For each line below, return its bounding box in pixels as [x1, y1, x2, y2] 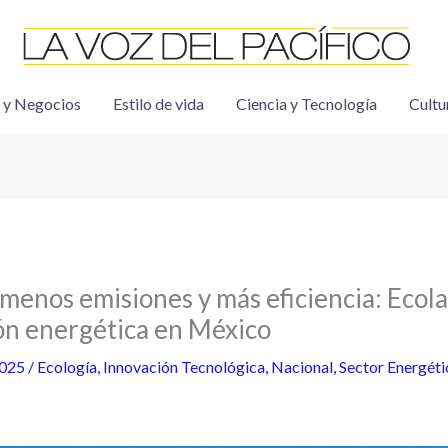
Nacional [270, 357, 333, 377]
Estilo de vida [112, 94, 204, 113]
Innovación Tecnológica [102, 357, 265, 377]
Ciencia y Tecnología [235, 94, 377, 113]
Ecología [36, 357, 97, 377]
